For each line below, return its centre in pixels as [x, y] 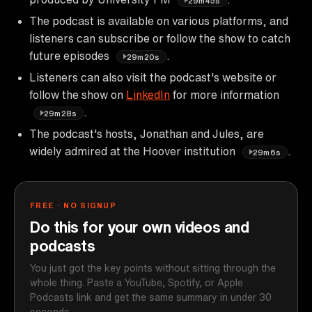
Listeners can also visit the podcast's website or [153, 77]
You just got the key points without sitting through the [153, 268]
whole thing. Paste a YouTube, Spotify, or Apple [136, 282]
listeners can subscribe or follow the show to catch [160, 38]
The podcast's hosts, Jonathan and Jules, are [147, 133]
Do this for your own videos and [140, 227]
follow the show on [78, 94]
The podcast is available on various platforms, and [159, 21]
